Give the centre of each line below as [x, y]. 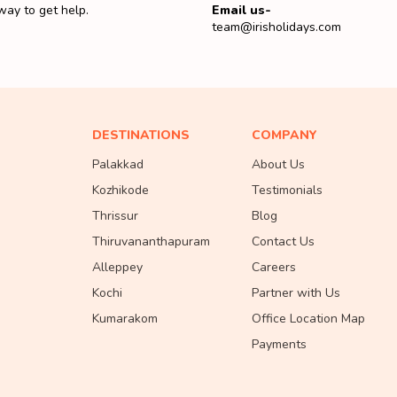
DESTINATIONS [141, 135]
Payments [279, 344]
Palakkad [118, 164]
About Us [278, 164]
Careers [274, 267]
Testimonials [287, 190]
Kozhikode [121, 190]
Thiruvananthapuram [151, 241]
